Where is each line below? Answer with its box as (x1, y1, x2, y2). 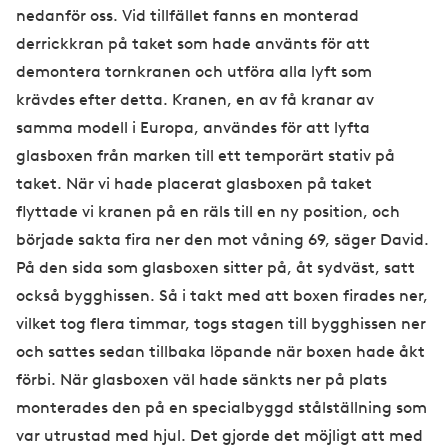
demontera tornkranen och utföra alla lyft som (16, 62, 372, 82)
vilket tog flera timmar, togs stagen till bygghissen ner (16, 314, 426, 334)
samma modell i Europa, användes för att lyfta (16, 118, 370, 138)
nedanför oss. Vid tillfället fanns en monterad (16, 6, 359, 26)
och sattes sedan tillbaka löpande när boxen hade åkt (16, 342, 425, 362)
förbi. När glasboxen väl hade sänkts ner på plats (16, 370, 387, 390)
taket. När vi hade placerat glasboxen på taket (16, 174, 372, 194)
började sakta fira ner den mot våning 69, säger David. (16, 230, 429, 250)
